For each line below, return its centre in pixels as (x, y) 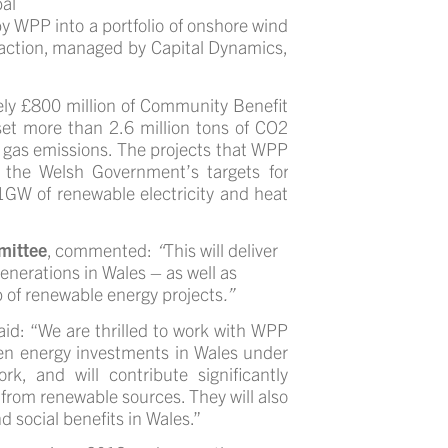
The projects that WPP (202, 148)
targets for (248, 170)
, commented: (101, 249)
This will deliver (220, 249)
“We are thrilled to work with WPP (159, 329)
